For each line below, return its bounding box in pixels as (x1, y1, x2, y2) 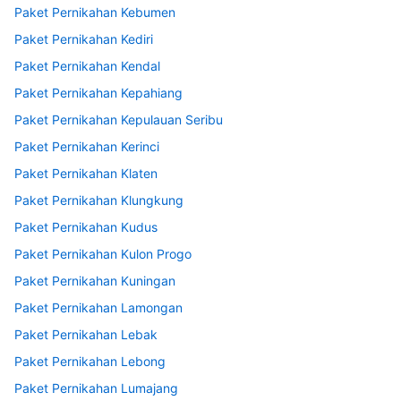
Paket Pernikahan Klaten (14, 166, 158, 182)
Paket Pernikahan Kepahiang (14, 85, 183, 101)
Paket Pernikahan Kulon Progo (14, 246, 192, 262)
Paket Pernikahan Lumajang (14, 380, 178, 397)
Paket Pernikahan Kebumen (14, 4, 175, 21)
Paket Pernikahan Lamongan (14, 300, 183, 316)
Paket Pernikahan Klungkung (14, 192, 183, 209)
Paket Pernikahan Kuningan (14, 273, 175, 289)
